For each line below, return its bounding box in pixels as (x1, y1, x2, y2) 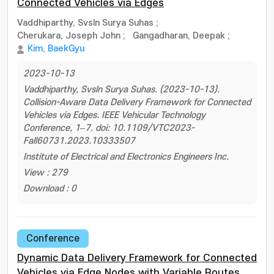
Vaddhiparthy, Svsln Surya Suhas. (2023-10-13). (23, 84, 220, 95)
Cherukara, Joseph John (17, 31, 120, 41)
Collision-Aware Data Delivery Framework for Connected (23, 97, 251, 108)
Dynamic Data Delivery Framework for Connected (17, 253, 257, 264)
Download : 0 (23, 183, 76, 194)
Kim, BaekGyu (28, 43, 84, 54)
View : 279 (23, 168, 68, 178)
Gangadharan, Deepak (133, 31, 225, 41)
